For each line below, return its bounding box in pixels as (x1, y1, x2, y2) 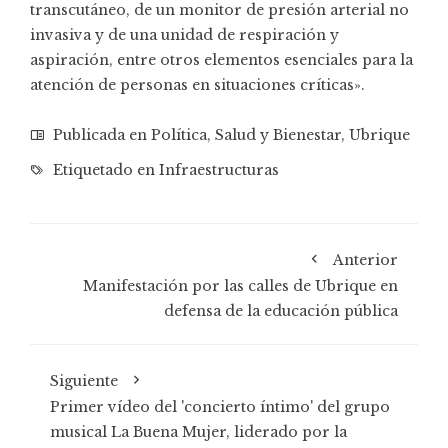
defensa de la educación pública (164, 301, 398, 320)
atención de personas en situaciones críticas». (30, 75, 365, 94)
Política (151, 125, 207, 144)
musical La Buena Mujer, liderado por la (50, 422, 347, 441)
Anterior (333, 250, 398, 269)
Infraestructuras (159, 160, 279, 179)
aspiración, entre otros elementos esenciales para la (30, 50, 413, 69)
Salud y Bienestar (215, 125, 341, 144)
